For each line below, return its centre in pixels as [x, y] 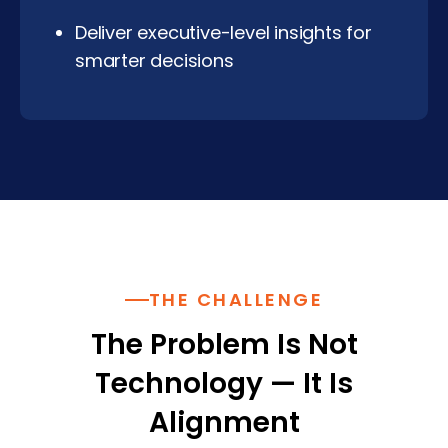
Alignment [224, 423]
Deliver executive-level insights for [223, 32]
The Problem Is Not [224, 345]
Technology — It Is [224, 384]
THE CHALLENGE [236, 300]
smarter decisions [154, 60]
